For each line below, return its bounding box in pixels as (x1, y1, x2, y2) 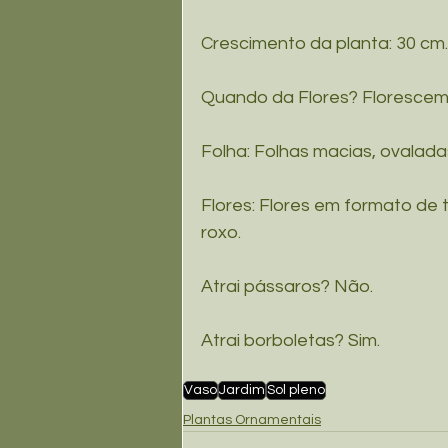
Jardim (219, 383, 265, 398)
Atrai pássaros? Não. (201, 277, 373, 297)
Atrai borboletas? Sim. (201, 331, 380, 351)
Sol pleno (267, 383, 325, 398)
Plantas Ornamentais (183, 413, 321, 428)
